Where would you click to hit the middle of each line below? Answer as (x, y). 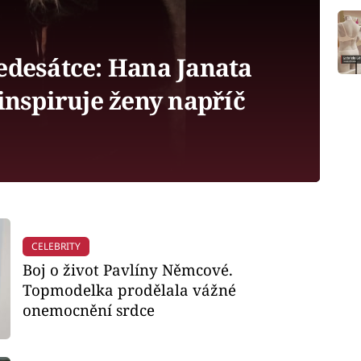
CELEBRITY (56, 247)
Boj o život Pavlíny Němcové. (127, 269)
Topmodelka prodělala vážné (129, 289)
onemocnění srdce (88, 309)
